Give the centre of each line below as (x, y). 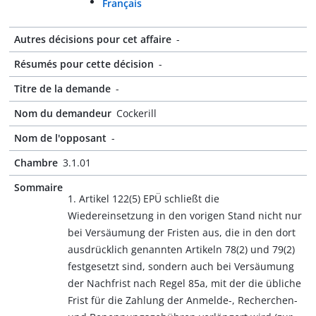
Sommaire (38, 187)
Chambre (36, 163)
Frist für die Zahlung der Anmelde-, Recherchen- (183, 300)
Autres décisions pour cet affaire (93, 39)
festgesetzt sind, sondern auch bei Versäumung (181, 266)
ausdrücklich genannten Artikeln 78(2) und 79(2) (181, 249)
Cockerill (136, 113)
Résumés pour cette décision (84, 64)
